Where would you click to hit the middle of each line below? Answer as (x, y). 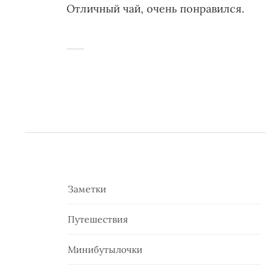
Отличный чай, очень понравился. (155, 8)
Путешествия (98, 219)
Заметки (87, 189)
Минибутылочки (105, 249)
